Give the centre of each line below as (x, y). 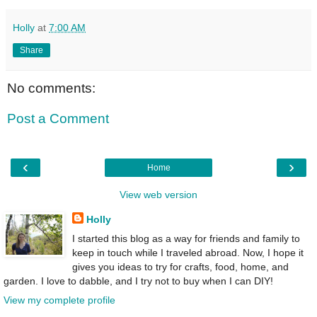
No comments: (51, 88)
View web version (158, 194)
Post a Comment (58, 119)
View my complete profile (59, 300)
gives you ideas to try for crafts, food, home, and (180, 266)
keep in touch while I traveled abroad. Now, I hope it (188, 252)
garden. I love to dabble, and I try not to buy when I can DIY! (138, 281)
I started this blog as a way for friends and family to (186, 238)
